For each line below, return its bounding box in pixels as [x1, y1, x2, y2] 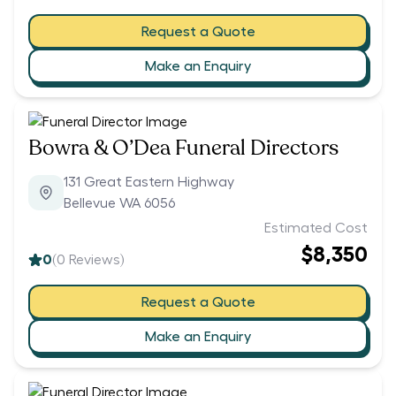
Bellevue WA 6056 [64, 196, 175, 211]
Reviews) [65, 253, 124, 268]
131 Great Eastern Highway [64, 175, 234, 190]
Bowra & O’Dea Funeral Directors [28, 133, 339, 164]
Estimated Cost [264, 221, 368, 236]
